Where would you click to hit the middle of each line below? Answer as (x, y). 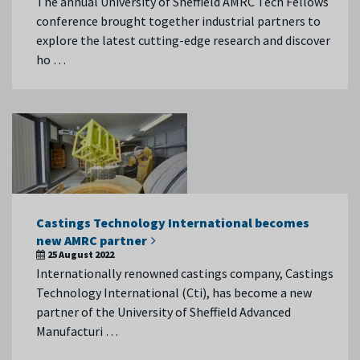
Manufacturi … (77, 331)
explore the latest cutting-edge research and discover (183, 40)
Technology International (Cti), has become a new (174, 292)
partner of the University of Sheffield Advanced (164, 312)
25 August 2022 (81, 254)
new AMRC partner (92, 240)
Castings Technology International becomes (173, 223)
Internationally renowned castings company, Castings (185, 273)
